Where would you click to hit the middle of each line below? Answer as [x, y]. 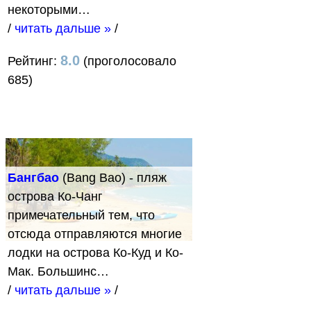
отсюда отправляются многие [95, 234]
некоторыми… [49, 10]
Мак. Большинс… [58, 272]
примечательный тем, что [81, 216]
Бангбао [33, 178]
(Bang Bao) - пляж [113, 178]
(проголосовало [128, 61]
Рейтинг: [34, 61]
